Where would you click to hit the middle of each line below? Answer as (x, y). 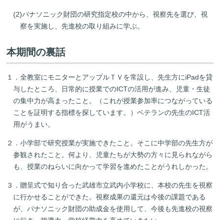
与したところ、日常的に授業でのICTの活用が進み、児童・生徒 (112, 89)
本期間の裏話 (36, 52)
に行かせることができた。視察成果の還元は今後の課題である (110, 197)
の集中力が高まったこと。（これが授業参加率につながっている (113, 100)
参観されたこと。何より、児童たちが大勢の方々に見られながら (113, 154)
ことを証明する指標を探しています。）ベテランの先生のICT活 (112, 112)
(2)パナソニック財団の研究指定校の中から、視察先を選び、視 (111, 14)
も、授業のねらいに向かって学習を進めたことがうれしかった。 (113, 166)
